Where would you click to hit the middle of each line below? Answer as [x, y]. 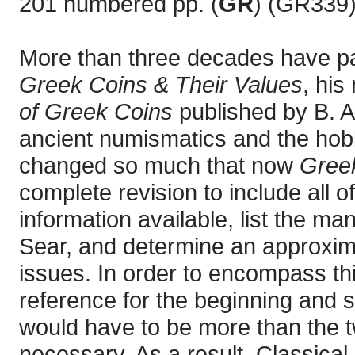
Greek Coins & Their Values [161, 84]
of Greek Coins [96, 111]
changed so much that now [159, 165]
